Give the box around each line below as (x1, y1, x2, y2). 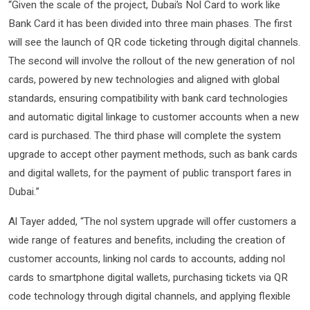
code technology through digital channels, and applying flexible (8, 289, 291, 304)
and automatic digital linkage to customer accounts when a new (8, 109, 299, 125)
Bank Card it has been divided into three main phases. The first (8, 16, 292, 32)
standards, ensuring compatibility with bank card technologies (8, 91, 288, 107)
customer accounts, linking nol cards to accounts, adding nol (8, 251, 285, 267)
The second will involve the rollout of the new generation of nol (8, 53, 295, 69)
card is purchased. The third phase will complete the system (8, 128, 281, 144)
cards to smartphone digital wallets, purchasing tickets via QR (8, 270, 288, 286)
